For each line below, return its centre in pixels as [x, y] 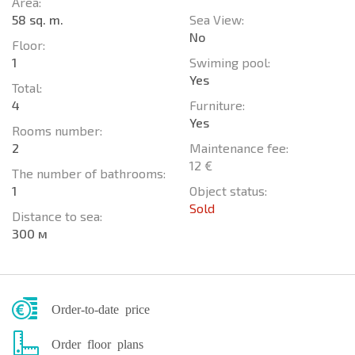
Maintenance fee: [239, 147]
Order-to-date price [101, 308]
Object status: [228, 190]
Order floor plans [97, 343]
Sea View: [217, 19]
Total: [27, 87]
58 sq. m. [38, 19]
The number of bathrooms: [89, 173]
